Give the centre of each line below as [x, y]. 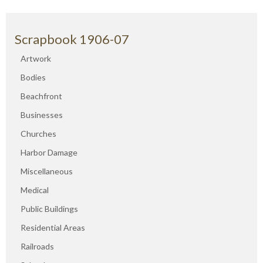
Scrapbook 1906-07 [72, 39]
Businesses [42, 115]
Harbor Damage [49, 153]
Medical [35, 190]
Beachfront [41, 96]
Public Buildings [49, 209]
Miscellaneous [47, 171]
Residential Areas [53, 228]
